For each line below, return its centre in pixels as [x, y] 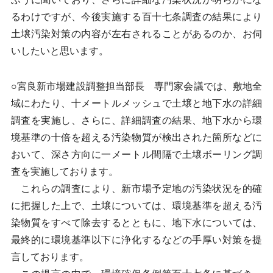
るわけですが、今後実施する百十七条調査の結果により [136, 17]
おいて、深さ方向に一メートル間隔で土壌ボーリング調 [136, 154]
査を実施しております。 [64, 172]
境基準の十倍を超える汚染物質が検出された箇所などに [136, 137]
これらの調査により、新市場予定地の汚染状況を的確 [136, 189]
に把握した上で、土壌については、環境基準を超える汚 [136, 206]
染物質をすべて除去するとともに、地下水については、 [136, 223]
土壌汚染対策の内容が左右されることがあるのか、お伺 [136, 34]
